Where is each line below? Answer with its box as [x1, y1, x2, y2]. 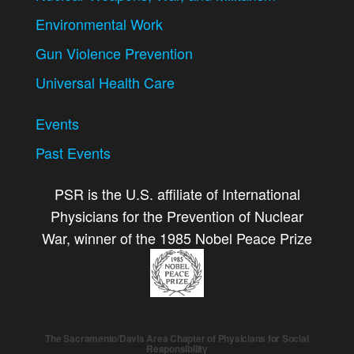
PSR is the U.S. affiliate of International [54, 183, 300, 204]
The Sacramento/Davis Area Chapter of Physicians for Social [45, 331, 309, 345]
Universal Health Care [36, 72, 175, 92]
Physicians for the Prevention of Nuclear [51, 205, 303, 226]
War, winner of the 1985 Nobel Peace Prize [42, 228, 312, 248]
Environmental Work [36, 13, 163, 34]
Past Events [36, 142, 111, 163]
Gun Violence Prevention [36, 43, 193, 63]
